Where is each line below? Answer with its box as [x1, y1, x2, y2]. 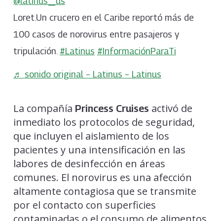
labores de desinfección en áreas [13, 157, 165, 171]
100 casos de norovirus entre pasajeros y [13, 29, 179, 39]
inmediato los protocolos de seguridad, [13, 115, 195, 129]
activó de [148, 102, 192, 115]
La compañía [13, 102, 75, 115]
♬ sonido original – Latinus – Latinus [13, 69, 161, 80]
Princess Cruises [74, 103, 149, 115]
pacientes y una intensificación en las [13, 143, 185, 157]
